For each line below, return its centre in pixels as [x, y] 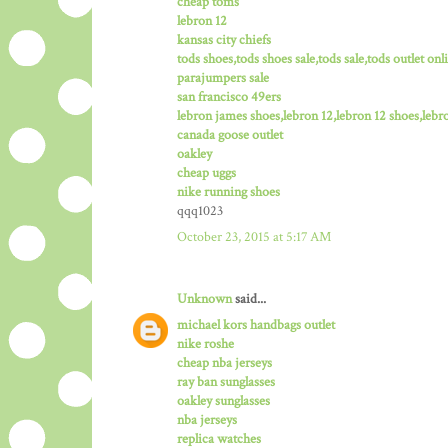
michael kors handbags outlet [256, 325]
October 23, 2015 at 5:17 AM [254, 237]
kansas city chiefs [224, 40]
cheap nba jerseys [224, 363]
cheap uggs [206, 173]
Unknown [204, 299]
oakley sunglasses [223, 401]
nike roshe [205, 344]
